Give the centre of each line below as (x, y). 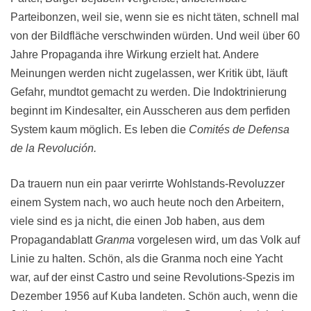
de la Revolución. (53, 149)
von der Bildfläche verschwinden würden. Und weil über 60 (155, 36)
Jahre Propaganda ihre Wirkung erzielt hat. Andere (135, 55)
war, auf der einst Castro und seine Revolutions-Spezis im (152, 278)
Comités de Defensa (239, 130)
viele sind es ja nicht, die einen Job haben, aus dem (137, 221)
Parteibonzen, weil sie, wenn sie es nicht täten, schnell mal (155, 17)
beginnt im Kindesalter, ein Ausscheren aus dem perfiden (150, 111)
